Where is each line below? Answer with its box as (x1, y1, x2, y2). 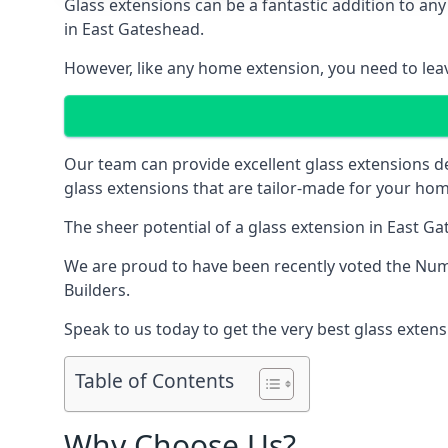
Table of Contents (75, 367, 234, 395)
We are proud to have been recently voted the (64, 255, 415, 277)
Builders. (64, 279, 130, 301)
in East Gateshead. (64, 18, 204, 40)
